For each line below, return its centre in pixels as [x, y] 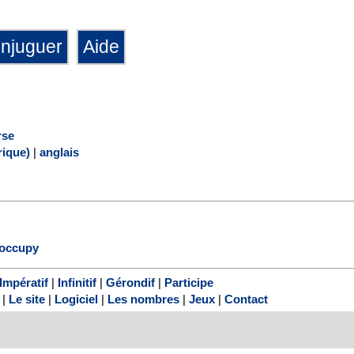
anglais [59, 152]
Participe [188, 283]
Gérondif [130, 283]
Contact [246, 299]
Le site [27, 299]
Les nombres [143, 299]
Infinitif [77, 283]
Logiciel [76, 299]
